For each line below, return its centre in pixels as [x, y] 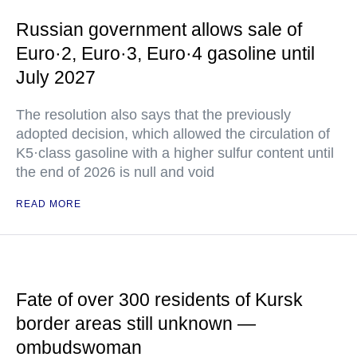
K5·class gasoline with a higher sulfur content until [175, 153]
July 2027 [56, 78]
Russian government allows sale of [159, 30]
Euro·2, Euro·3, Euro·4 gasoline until [165, 54]
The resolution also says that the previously [153, 115]
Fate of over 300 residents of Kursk [159, 300]
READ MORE [49, 204]
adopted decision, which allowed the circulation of [173, 134]
